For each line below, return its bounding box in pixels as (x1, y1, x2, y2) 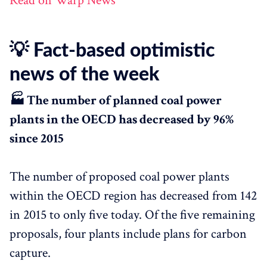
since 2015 (10, 130, 64, 148)
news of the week (10, 65, 159, 85)
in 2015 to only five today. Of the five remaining (10, 206, 255, 224)
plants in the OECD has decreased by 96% (10, 111, 234, 129)
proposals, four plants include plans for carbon (10, 225, 247, 243)
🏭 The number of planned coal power (10, 92, 222, 110)
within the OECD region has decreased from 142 (10, 187, 257, 205)
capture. (10, 244, 51, 262)
